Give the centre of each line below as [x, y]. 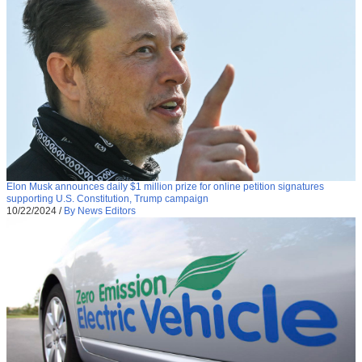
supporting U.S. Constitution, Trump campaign [107, 198]
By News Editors [100, 210]
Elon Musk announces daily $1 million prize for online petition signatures [165, 186]
